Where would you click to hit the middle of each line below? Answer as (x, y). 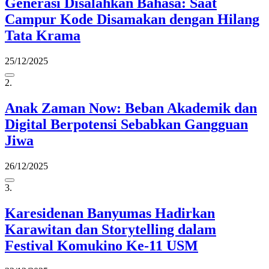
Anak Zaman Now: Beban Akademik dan (131, 108)
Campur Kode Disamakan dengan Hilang (132, 20)
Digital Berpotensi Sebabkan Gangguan (126, 125)
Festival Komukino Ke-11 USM (101, 245)
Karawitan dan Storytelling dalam (110, 229)
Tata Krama (43, 36)
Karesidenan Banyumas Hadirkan (110, 213)
